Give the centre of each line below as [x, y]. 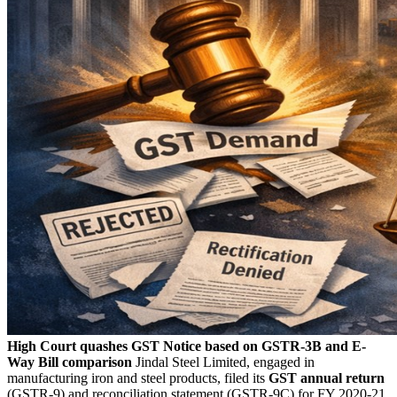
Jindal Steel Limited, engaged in [223, 362]
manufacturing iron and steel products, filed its [138, 378]
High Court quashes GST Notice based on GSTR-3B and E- [187, 346]
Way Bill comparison [70, 362]
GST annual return [327, 378]
